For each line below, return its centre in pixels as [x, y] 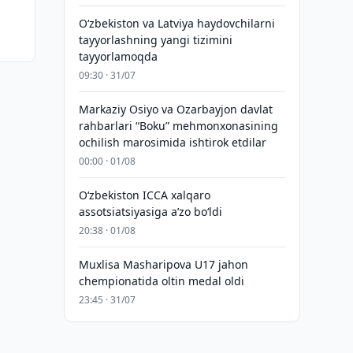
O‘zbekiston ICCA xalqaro [144, 195]
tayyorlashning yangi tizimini [155, 40]
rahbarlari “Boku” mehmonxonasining [178, 126]
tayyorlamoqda [118, 56]
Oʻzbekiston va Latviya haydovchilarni [176, 23]
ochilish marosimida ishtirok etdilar [172, 142]
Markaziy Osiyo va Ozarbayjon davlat [175, 109]
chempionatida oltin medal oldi [161, 281]
